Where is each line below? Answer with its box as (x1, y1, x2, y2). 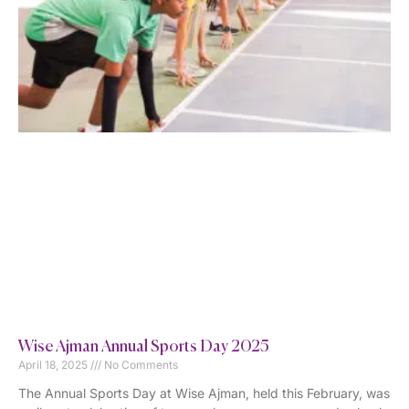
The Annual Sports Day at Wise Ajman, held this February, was (18, 384, 390, 401)
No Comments (101, 357, 178, 372)
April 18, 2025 (18, 357, 90, 372)
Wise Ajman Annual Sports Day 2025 (18, 338, 269, 355)
